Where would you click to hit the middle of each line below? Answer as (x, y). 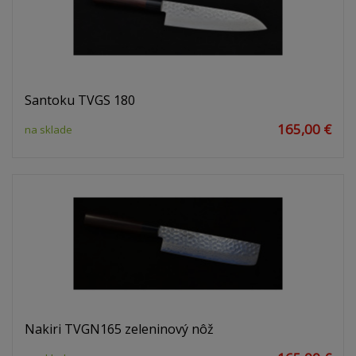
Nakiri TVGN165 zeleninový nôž (119, 329)
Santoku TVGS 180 (80, 101)
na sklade (48, 130)
